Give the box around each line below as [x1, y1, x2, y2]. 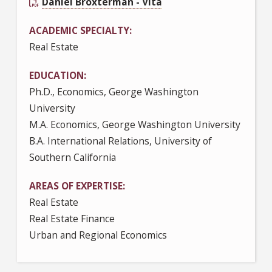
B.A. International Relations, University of [29, 134, 212, 148]
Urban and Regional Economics [29, 228, 167, 242]
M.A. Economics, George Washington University [29, 117, 240, 131]
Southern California [29, 150, 152, 164]
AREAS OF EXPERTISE [29, 178, 123, 192]
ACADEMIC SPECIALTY [29, 23, 129, 37]
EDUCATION [29, 68, 84, 82]
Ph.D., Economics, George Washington [29, 84, 199, 98]
